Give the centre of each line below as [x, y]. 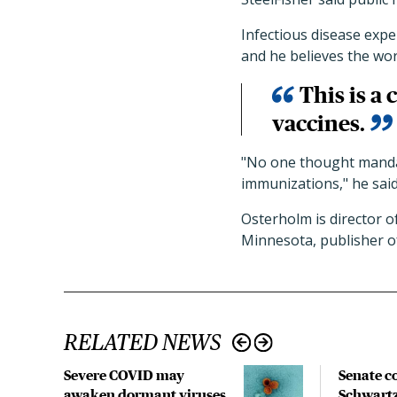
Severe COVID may [124, 375]
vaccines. [319, 124]
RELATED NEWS [143, 343]
